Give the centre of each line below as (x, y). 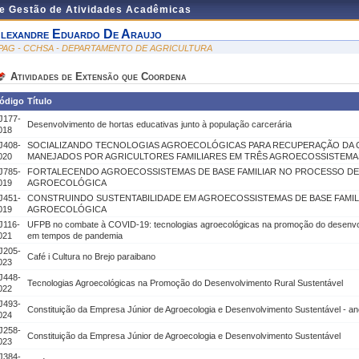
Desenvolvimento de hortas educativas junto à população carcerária (159, 124)
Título (40, 101)
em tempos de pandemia (75, 236)
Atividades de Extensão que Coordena (99, 77)
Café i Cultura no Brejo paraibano (91, 256)
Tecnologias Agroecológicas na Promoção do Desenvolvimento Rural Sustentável (185, 283)
